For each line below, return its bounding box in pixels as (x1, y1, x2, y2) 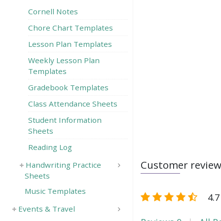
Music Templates (25, 186, 86, 196)
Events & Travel (18, 204, 75, 214)
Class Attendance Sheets (28, 99, 117, 109)
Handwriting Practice (26, 160, 101, 170)
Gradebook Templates (28, 82, 109, 92)
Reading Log (28, 142, 72, 152)
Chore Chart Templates (28, 23, 113, 33)
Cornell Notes (28, 6, 78, 16)
